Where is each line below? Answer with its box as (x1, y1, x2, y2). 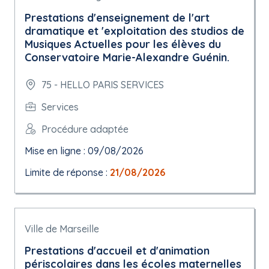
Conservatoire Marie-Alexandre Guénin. (25, 50, 229, 64)
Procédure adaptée (41, 122, 128, 135)
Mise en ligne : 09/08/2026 (25, 145, 144, 157)
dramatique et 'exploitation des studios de (25, 24, 244, 38)
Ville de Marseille (25, 223, 99, 235)
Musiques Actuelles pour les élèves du (25, 37, 221, 51)
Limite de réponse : (25, 166, 110, 178)
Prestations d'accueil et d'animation (25, 244, 210, 258)
